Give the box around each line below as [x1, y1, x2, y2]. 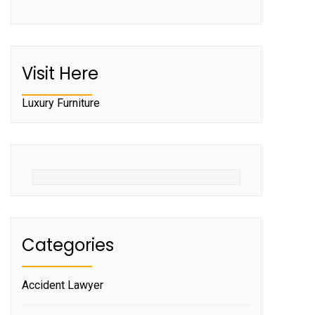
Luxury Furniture [22, 96, 100, 110]
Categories [22, 233, 114, 257]
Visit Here [22, 61, 98, 85]
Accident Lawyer [22, 278, 103, 292]
